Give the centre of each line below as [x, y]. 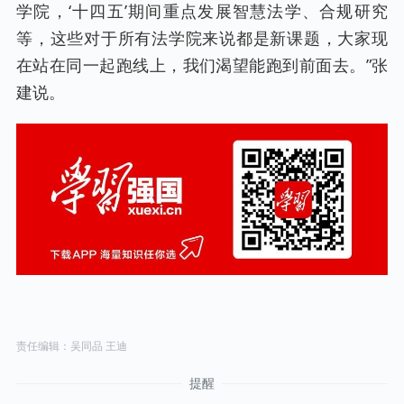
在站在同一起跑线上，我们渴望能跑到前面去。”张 [202, 65]
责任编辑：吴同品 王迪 [72, 345]
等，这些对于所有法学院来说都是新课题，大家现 [202, 38]
